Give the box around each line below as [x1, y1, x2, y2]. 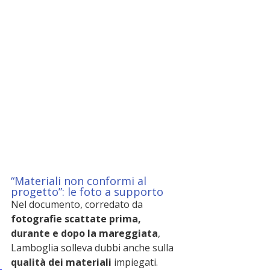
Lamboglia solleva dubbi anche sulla [11, 240, 176, 254]
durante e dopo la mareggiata [11, 226, 158, 240]
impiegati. [111, 255, 158, 269]
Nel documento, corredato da [11, 197, 145, 211]
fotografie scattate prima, [11, 212, 143, 225]
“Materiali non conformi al [11, 173, 149, 188]
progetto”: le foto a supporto [11, 184, 163, 199]
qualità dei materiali [11, 255, 111, 269]
